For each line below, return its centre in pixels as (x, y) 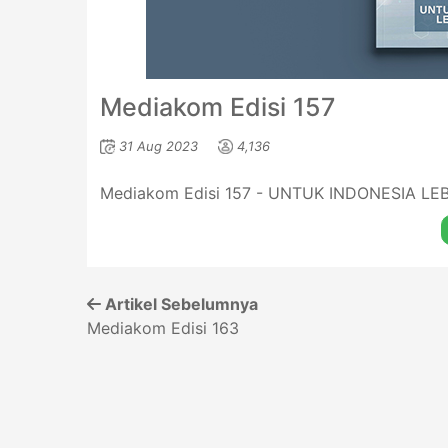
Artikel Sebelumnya (179, 304)
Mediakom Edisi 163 (163, 328)
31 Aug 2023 (158, 145)
